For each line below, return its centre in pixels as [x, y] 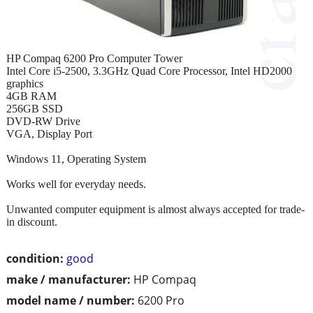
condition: [35, 258]
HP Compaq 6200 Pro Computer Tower [94, 58]
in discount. [32, 221]
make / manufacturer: [68, 279]
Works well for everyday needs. [76, 184]
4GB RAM [31, 96]
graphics [25, 83]
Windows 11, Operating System [76, 159]
